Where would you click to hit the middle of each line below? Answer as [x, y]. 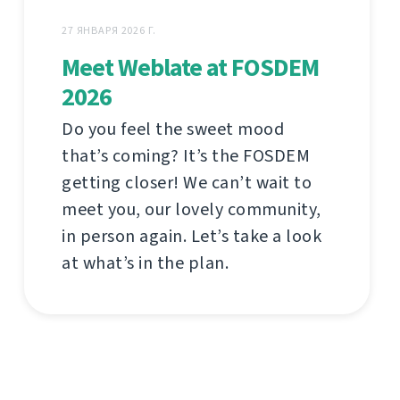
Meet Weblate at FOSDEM [190, 68]
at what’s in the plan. [145, 263]
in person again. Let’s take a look [192, 237]
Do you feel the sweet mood [173, 129]
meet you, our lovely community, [192, 210]
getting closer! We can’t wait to [187, 183]
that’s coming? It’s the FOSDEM [186, 156]
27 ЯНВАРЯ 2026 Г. [109, 31]
